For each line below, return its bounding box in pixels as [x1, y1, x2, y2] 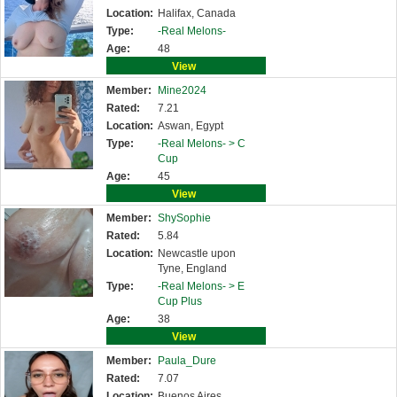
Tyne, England [158, 262, 227, 275]
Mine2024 [158, 84, 206, 97]
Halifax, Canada [158, 7, 236, 19]
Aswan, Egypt [158, 120, 223, 132]
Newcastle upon [158, 247, 236, 260]
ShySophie [158, 212, 211, 224]
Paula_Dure [158, 354, 216, 367]
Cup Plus [158, 295, 202, 307]
